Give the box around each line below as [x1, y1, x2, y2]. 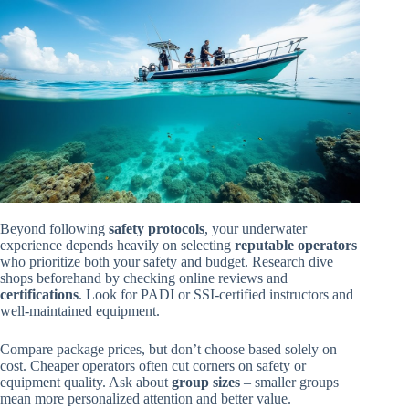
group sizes [172, 373, 240, 390]
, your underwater [204, 220, 307, 236]
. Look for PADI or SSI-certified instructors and [79, 286, 353, 302]
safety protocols [109, 220, 204, 236]
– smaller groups [240, 373, 339, 390]
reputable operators [235, 236, 357, 253]
